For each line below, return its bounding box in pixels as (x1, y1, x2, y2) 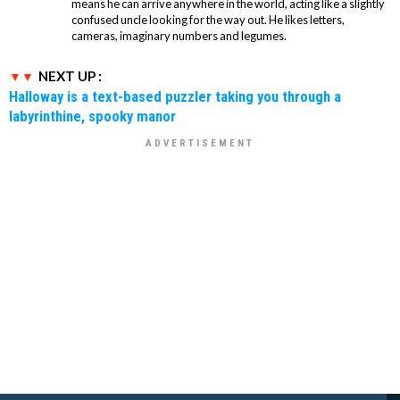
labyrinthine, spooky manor (9, 107, 176, 126)
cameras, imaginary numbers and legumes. (71, 29, 287, 44)
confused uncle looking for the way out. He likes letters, (71, 12, 345, 28)
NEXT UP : (38, 68, 102, 85)
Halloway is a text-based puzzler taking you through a (9, 87, 341, 106)
